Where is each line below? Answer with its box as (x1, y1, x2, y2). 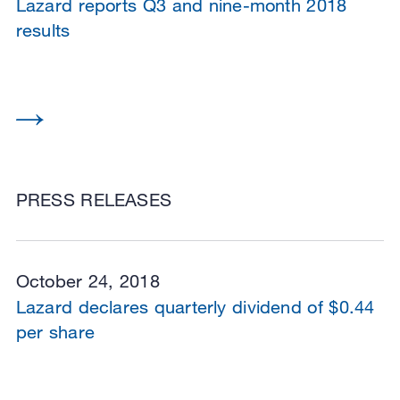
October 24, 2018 (15, 271, 160, 292)
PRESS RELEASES (15, 189, 171, 211)
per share (15, 321, 95, 343)
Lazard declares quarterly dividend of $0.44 (15, 296, 375, 318)
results (15, 20, 71, 41)
